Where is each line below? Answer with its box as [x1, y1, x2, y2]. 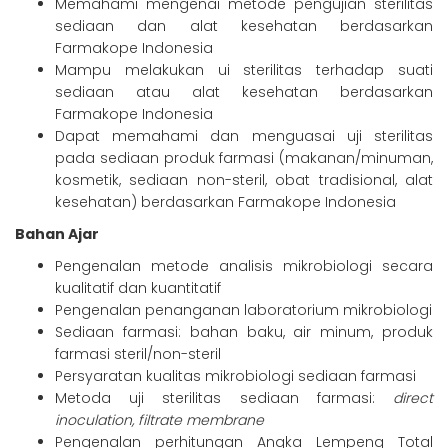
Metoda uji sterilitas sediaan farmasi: [55, 388, 393, 409]
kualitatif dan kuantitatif [55, 278, 221, 299]
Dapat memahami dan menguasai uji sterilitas [55, 126, 433, 147]
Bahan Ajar [15, 224, 99, 245]
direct [393, 388, 433, 409]
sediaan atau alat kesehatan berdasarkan [55, 82, 433, 103]
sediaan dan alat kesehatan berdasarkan [55, 16, 433, 37]
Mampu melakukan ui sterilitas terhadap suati [55, 60, 433, 81]
